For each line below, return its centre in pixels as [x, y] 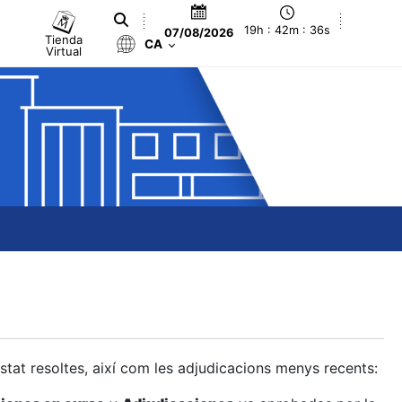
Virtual [64, 51]
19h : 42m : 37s [288, 31]
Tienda [64, 39]
